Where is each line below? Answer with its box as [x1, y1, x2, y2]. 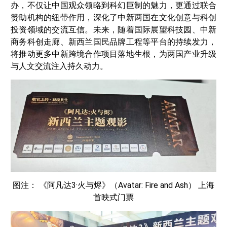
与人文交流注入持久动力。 [11, 61, 108, 71]
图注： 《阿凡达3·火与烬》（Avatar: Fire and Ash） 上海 [13, 180, 214, 190]
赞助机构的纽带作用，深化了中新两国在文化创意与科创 [11, 13, 216, 23]
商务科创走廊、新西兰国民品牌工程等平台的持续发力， [11, 37, 216, 47]
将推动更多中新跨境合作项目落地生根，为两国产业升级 [11, 49, 216, 59]
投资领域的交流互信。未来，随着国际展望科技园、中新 [11, 25, 216, 35]
